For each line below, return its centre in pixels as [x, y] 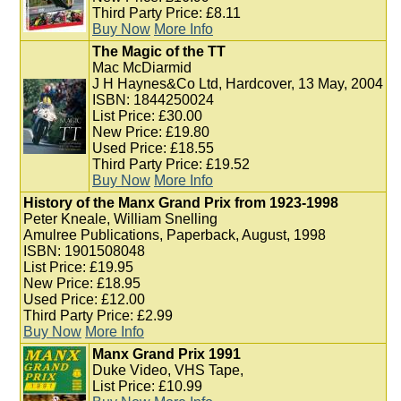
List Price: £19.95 [78, 267]
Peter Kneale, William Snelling [120, 219]
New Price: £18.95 [82, 283]
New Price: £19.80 [151, 132]
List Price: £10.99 [147, 386]
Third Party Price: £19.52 [171, 164]
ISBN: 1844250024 [153, 100]
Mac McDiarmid [142, 68]
